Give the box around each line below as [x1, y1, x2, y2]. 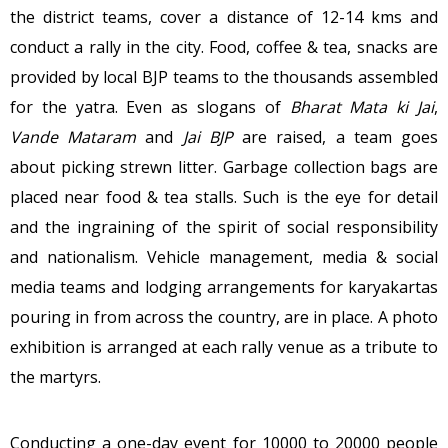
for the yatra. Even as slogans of [10, 96, 290, 119]
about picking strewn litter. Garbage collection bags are [10, 156, 438, 179]
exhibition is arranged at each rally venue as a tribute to [10, 336, 438, 359]
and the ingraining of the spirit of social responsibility [10, 216, 438, 239]
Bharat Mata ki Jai [289, 96, 435, 119]
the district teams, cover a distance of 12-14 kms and [10, 6, 438, 29]
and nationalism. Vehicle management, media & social [10, 246, 438, 269]
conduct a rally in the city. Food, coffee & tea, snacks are [10, 36, 438, 59]
